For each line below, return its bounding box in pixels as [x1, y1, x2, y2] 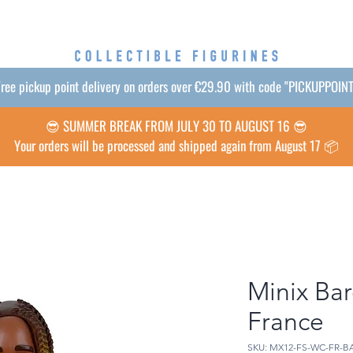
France [247, 307, 324, 337]
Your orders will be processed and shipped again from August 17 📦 [14, 136, 339, 156]
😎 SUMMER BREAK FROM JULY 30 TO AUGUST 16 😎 [46, 116, 307, 136]
